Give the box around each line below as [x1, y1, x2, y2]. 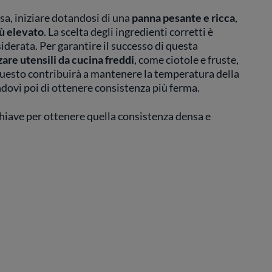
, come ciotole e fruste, [134, 53, 239, 66]
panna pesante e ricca [131, 11, 235, 24]
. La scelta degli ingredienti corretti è [43, 25, 213, 38]
